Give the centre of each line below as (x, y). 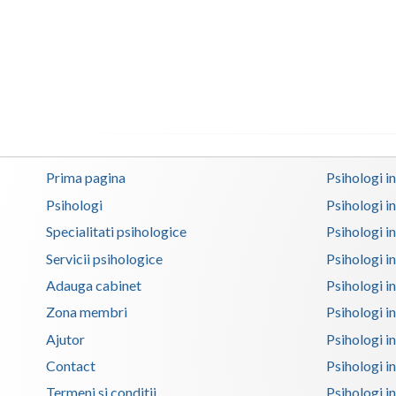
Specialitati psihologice (116, 232)
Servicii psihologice (104, 258)
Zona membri (87, 312)
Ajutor (65, 339)
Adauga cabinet (94, 285)
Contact (71, 365)
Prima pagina (86, 178)
